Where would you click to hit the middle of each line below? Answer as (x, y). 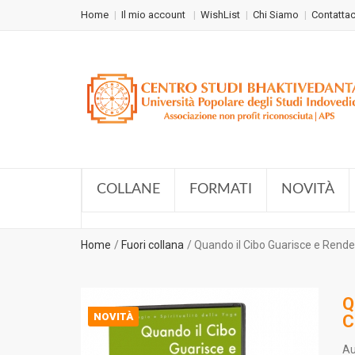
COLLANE (128, 189)
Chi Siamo (276, 15)
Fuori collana (153, 245)
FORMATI (221, 189)
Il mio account (155, 15)
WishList (220, 15)
